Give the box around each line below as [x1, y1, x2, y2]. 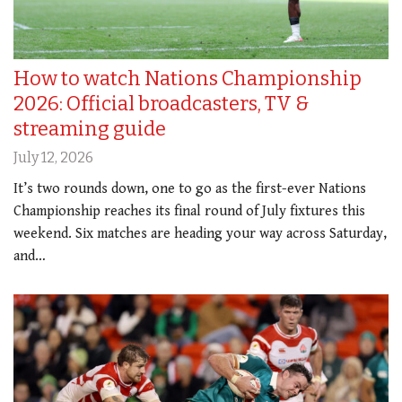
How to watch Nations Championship [13, 66, 362, 92]
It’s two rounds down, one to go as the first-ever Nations [13, 180, 366, 198]
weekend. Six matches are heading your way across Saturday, [13, 225, 387, 243]
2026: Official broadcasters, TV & [13, 92, 310, 117]
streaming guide [13, 117, 166, 142]
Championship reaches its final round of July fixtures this [13, 203, 365, 221]
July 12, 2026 [13, 149, 93, 167]
